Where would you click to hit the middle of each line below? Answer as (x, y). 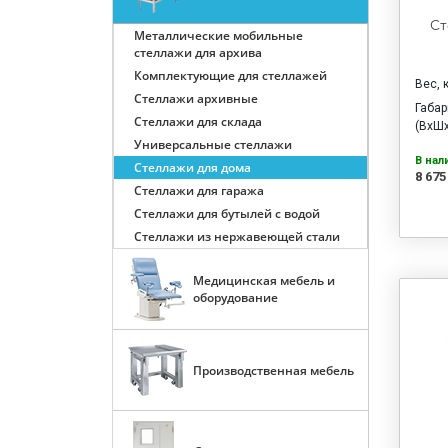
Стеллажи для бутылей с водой (226, 214)
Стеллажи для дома (192, 168)
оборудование (235, 298)
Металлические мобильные (218, 36)
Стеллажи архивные (195, 99)
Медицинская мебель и (263, 281)
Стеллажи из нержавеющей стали (236, 237)
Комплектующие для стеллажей (230, 76)
